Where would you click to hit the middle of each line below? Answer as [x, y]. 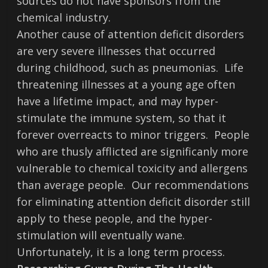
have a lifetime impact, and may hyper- [118, 101]
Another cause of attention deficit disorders [131, 34]
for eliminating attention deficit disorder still [134, 202]
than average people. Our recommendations [133, 185]
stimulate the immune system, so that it [122, 118]
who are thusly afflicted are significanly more [133, 151]
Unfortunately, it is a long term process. [121, 252]
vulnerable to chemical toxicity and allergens [133, 168]
